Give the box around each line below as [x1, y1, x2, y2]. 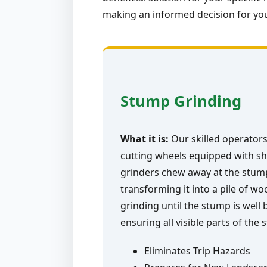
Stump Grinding [120, 91, 241, 112]
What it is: [120, 132, 169, 145]
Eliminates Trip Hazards [144, 244, 250, 257]
